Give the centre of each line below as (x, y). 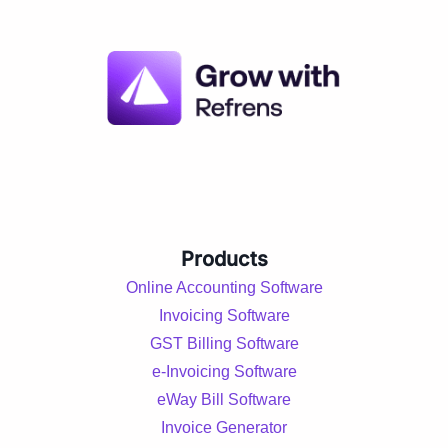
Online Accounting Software (224, 287)
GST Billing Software (224, 343)
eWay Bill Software (224, 399)
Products (224, 258)
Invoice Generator (224, 427)
